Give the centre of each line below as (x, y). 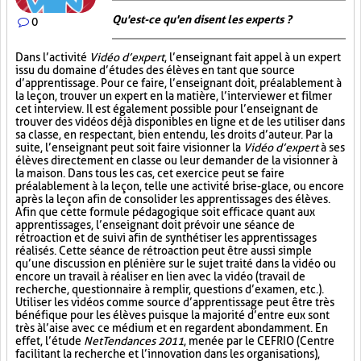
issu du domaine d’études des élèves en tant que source (155, 70)
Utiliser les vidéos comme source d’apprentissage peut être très (175, 302)
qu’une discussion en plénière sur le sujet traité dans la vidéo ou (176, 263)
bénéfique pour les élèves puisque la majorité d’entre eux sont (172, 315)
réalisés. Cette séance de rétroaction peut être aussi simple (164, 251)
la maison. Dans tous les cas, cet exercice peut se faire (150, 173)
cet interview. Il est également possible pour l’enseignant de (167, 109)
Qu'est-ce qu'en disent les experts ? (202, 19)
